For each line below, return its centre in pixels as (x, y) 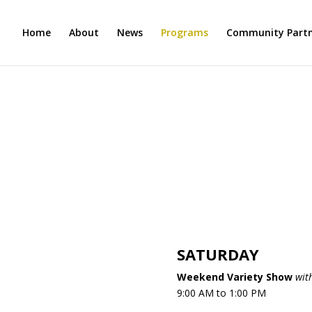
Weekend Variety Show (234, 276)
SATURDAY (218, 254)
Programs (185, 32)
